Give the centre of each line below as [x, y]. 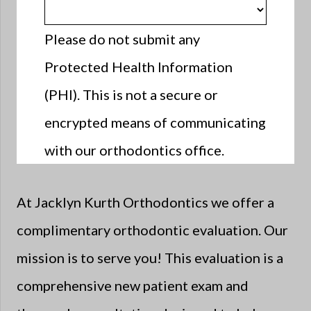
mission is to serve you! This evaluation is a [150, 257]
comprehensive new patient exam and [133, 285]
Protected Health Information [138, 67]
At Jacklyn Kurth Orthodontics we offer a [145, 202]
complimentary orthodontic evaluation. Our [152, 229]
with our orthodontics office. [134, 150]
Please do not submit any [122, 39]
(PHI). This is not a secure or [131, 95]
